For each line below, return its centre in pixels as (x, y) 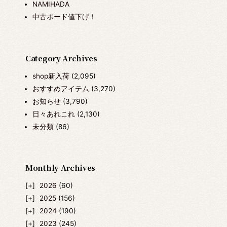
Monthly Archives (61, 168)
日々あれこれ (53, 114)
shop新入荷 (51, 76)
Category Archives (61, 58)
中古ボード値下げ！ (64, 17)
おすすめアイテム (61, 88)
